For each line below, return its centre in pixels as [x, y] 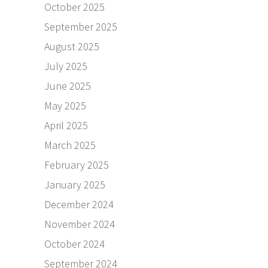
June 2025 [68, 86]
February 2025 [77, 165]
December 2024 [79, 205]
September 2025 [81, 27]
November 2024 [80, 224]
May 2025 [65, 106]
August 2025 [72, 47]
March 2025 [70, 145]
